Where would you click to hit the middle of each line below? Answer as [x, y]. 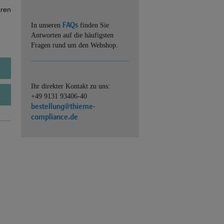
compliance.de [54, 117]
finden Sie [94, 25]
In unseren [47, 25]
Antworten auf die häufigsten [72, 35]
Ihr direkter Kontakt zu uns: [70, 86]
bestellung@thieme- [63, 106]
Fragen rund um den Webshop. [74, 45]
